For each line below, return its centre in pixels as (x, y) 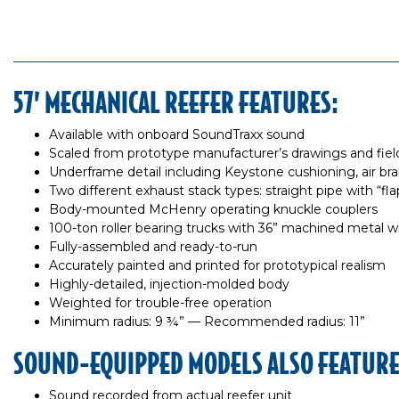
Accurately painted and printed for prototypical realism (217, 265)
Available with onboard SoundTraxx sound (177, 134)
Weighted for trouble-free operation (160, 303)
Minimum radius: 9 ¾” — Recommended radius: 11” (207, 322)
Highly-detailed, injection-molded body (169, 284)
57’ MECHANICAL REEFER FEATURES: (176, 101)
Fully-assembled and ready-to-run (153, 247)
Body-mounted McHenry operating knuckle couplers (213, 209)
